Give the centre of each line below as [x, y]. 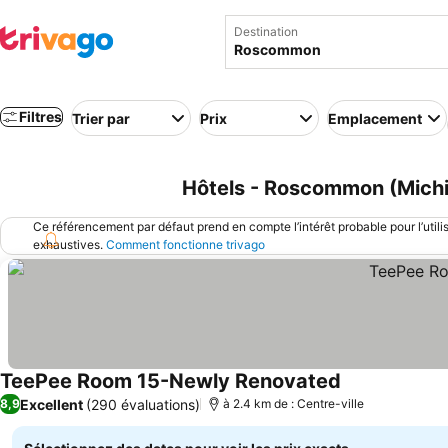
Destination [266, 31]
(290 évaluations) [143, 404]
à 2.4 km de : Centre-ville [293, 403]
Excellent [51, 404]
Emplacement [375, 118]
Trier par [101, 118]
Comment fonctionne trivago [185, 244]
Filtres [40, 116]
